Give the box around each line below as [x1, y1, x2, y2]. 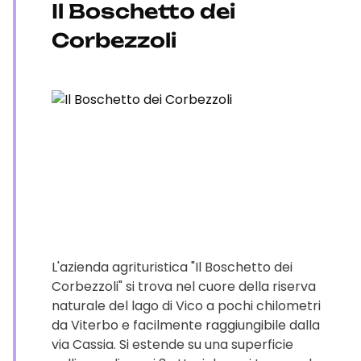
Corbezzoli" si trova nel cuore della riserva [52, 277, 316, 296]
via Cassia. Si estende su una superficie [52, 335, 293, 354]
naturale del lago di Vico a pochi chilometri [52, 297, 321, 315]
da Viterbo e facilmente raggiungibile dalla [52, 316, 320, 334]
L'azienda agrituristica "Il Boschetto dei [52, 258, 293, 276]
